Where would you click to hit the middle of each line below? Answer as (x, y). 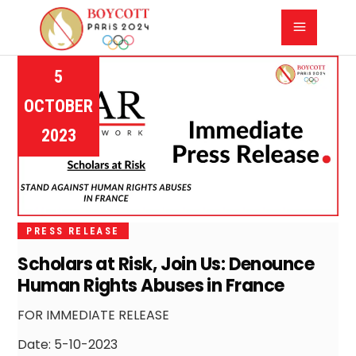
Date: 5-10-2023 (68, 344)
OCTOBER (59, 106)
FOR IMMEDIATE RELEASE (94, 315)
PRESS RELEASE (73, 231)
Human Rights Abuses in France (151, 285)
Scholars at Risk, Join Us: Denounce (166, 264)
